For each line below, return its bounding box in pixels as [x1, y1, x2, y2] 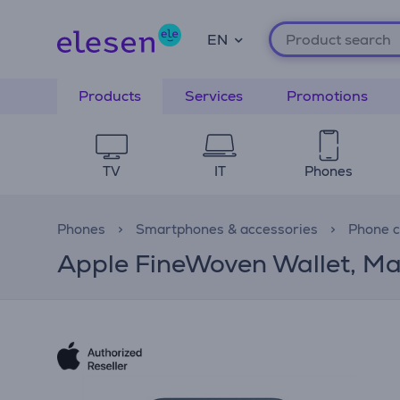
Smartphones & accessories [136, 221, 318, 237]
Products [79, 87, 141, 105]
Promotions [287, 87, 368, 105]
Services [185, 87, 243, 105]
